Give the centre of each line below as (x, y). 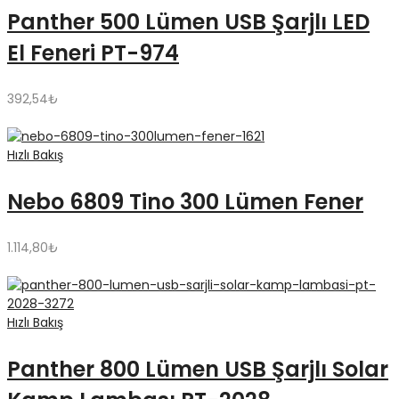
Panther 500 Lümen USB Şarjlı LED (188, 22)
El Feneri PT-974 (93, 53)
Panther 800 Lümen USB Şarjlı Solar (198, 370)
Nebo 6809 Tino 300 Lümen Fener (185, 202)
